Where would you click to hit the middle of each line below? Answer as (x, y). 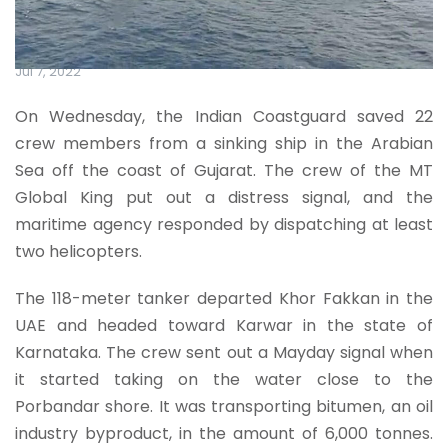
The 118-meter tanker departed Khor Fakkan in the (224, 298)
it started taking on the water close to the (224, 379)
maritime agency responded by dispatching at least (224, 224)
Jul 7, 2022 (48, 71)
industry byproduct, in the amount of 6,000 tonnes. (224, 433)
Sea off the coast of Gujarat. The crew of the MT (224, 170)
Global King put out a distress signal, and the (224, 197)
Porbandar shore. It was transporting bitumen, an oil (224, 406)
